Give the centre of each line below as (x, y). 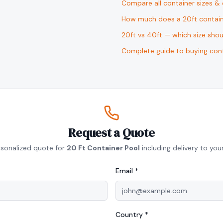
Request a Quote (111, 133)
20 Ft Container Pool (103, 148)
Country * (132, 215)
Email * (127, 171)
